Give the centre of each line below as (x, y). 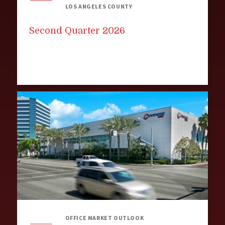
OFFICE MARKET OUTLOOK (104, 218)
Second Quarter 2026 (77, 30)
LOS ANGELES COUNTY (99, 6)
